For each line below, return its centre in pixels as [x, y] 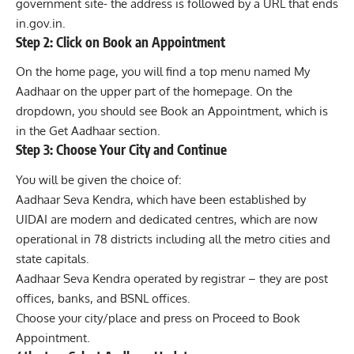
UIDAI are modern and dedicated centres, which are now [167, 219]
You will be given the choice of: [99, 179]
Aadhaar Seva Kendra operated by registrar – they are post [172, 278]
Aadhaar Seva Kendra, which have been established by [161, 199]
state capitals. [53, 258]
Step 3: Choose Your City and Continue [121, 150]
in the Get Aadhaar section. [88, 131]
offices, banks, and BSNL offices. [103, 298]
